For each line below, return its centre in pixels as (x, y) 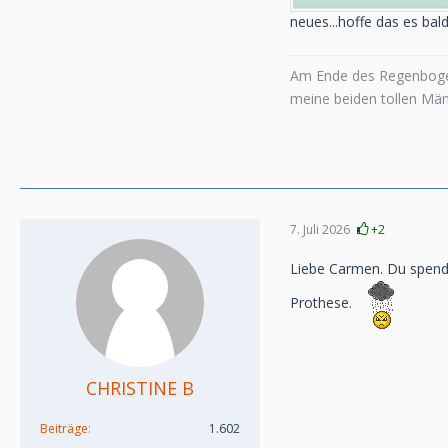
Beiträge (64, 428)
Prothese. (323, 302)
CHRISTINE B (140, 388)
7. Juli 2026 (320, 229)
